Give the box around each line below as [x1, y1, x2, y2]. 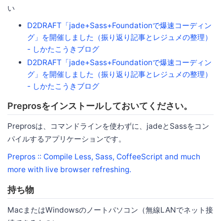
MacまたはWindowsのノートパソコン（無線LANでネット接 [7, 205, 213, 215]
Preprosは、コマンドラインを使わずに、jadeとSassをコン [7, 121, 209, 131]
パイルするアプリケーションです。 [7, 134, 126, 144]
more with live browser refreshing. [7, 164, 131, 174]
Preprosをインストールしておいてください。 [7, 100, 192, 111]
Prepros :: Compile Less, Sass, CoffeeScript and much [7, 151, 200, 161]
